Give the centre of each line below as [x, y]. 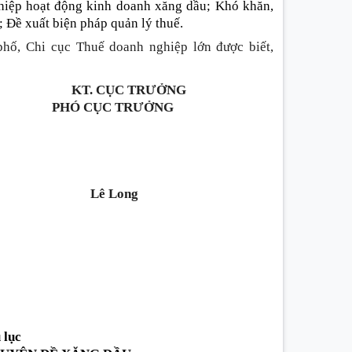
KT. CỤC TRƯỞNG [128, 90]
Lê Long [113, 194]
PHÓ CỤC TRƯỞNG [113, 108]
